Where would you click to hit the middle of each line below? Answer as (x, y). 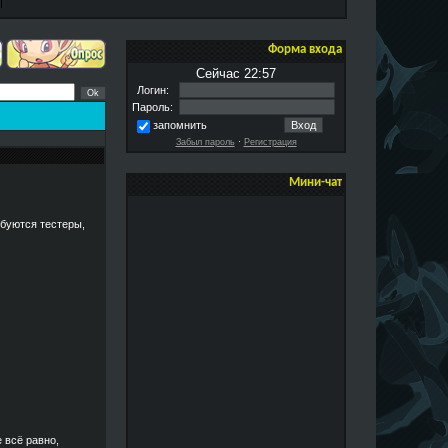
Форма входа (305, 49)
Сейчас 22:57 (236, 73)
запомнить (180, 125)
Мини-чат (315, 182)
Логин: (152, 90)
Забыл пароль (205, 142)
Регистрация (270, 142)
